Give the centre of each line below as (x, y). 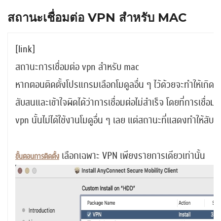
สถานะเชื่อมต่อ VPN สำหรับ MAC (97, 18)
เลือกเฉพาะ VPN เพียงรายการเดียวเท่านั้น (132, 156)
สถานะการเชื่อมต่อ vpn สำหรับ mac (77, 67)
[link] (25, 49)
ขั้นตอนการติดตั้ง (37, 157)
